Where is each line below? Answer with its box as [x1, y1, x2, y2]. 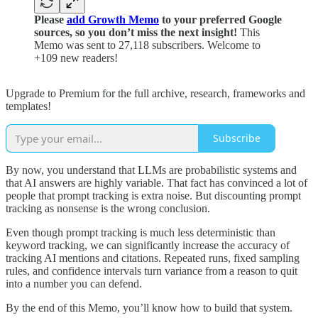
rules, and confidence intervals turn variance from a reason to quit [6, 264, 297, 277]
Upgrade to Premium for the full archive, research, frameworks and [6, 87, 305, 99]
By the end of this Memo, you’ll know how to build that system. [6, 301, 292, 314]
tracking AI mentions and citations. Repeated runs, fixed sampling [6, 251, 300, 264]
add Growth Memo [67, 13, 159, 26]
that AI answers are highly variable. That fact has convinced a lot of [6, 176, 307, 189]
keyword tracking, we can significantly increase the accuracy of [6, 238, 290, 251]
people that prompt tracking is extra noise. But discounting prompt [6, 189, 301, 202]
